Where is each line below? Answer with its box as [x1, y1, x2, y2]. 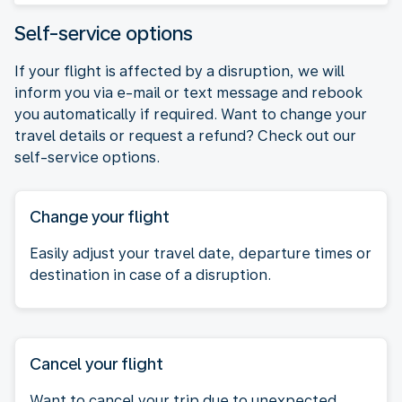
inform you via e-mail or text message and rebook [14, 83, 363, 101]
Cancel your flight [30, 354, 163, 373]
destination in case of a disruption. [30, 266, 271, 284]
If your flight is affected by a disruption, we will [14, 62, 345, 80]
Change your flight [30, 206, 170, 226]
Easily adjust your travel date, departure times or [30, 244, 371, 262]
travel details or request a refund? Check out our [14, 127, 356, 144]
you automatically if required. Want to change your [14, 105, 367, 123]
